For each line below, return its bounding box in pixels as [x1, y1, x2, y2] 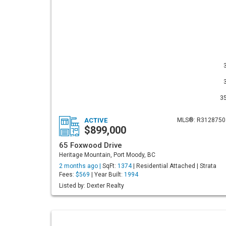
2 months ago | [59, 162, 102, 169]
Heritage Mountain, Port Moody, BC [59, 151, 155, 158]
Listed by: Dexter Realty [59, 182, 124, 189]
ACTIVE [84, 117, 107, 124]
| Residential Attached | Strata [132, 162, 216, 169]
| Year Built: [90, 171, 124, 178]
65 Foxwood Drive [59, 141, 122, 150]
